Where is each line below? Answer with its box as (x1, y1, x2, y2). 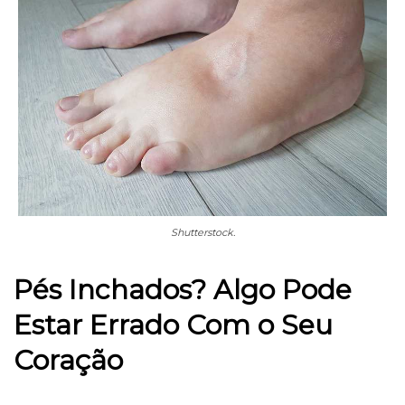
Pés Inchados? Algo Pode (14, 272, 352, 306)
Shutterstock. (170, 225, 235, 239)
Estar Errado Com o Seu (14, 307, 333, 342)
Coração (14, 343, 123, 377)
